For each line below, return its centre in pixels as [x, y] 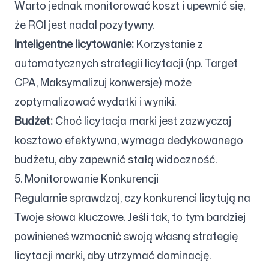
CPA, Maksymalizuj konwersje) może [103, 82]
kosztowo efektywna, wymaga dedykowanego [129, 140]
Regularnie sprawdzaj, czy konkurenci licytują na [132, 198]
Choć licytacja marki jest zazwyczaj [142, 121]
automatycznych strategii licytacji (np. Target [126, 63]
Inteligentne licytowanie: [74, 44]
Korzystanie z [168, 44]
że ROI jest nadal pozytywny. [84, 25]
